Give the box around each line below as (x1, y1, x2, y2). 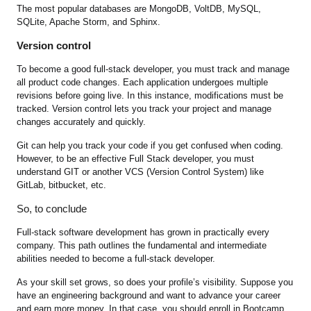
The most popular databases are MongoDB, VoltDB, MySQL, (17, 3, 262, 15)
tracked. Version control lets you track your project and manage (17, 103, 272, 115)
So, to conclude (17, 203, 87, 215)
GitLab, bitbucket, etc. (17, 180, 107, 191)
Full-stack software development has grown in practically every (17, 227, 270, 238)
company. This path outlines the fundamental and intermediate (17, 240, 267, 251)
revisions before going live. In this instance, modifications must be (17, 90, 284, 101)
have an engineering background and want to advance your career (17, 290, 281, 301)
